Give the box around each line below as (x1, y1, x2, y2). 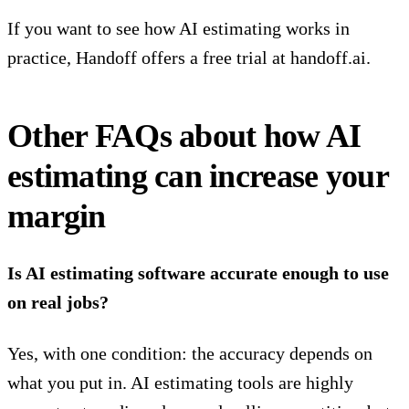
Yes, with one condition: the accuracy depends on (7, 343, 372, 364)
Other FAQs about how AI (7, 118, 362, 155)
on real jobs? (7, 292, 109, 313)
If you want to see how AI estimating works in (7, 18, 350, 39)
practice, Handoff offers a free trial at (7, 47, 290, 68)
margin (7, 198, 106, 236)
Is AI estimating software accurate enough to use (7, 263, 389, 284)
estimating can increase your (7, 158, 388, 195)
